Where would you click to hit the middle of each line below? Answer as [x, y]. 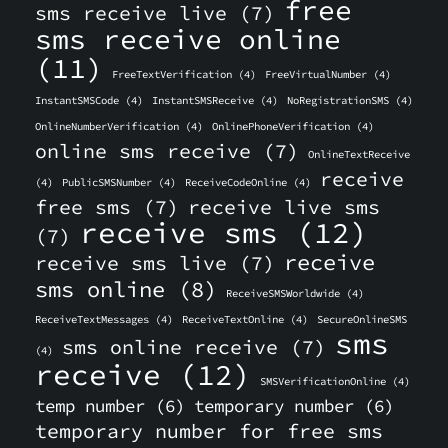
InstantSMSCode [77, 100]
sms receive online [188, 39]
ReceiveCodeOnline [236, 182]
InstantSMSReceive [203, 100]
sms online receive [170, 347]
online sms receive [143, 151]
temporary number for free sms [209, 431]
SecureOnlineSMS [362, 319]
